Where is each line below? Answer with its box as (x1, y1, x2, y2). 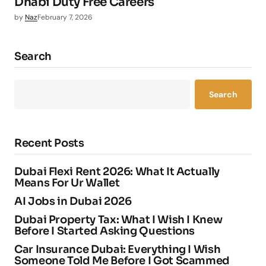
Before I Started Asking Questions (14, 224, 195, 237)
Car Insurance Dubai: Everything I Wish (14, 242, 221, 256)
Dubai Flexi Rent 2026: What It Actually (14, 164, 220, 178)
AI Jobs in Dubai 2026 (14, 194, 132, 208)
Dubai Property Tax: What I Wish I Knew (14, 213, 223, 226)
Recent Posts (14, 136, 84, 150)
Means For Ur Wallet (14, 176, 120, 189)
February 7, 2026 (37, 12, 93, 22)
